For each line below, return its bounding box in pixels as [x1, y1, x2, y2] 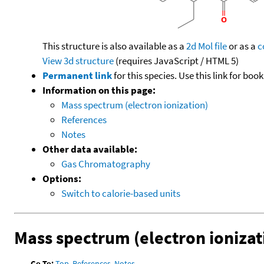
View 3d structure [42, 54, 114, 67]
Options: [42, 171, 81, 185]
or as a [227, 39, 258, 52]
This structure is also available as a [42, 39, 186, 52]
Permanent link [42, 68, 112, 82]
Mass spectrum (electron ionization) [61, 98, 208, 111]
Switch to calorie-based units [61, 186, 180, 200]
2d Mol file [186, 39, 227, 52]
